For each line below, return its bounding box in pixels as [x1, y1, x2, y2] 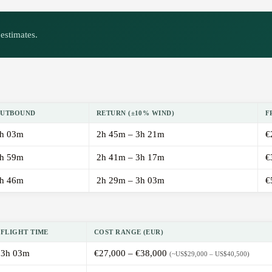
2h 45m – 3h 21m [97, 129, 165, 140]
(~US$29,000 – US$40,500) [169, 250, 250, 258]
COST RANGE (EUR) [94, 228, 164, 236]
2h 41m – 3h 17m [97, 152, 165, 163]
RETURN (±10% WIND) [97, 109, 175, 117]
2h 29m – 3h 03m [97, 175, 165, 186]
